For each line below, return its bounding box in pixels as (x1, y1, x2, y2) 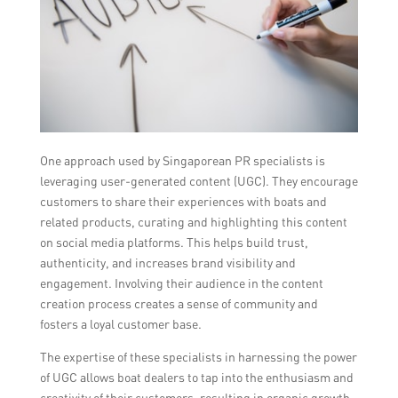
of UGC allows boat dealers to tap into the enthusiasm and (39, 369, 354, 385)
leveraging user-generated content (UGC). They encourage (39, 172, 358, 188)
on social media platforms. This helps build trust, (39, 234, 308, 250)
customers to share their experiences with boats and (39, 193, 327, 209)
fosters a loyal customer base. (39, 315, 202, 331)
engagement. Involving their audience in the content (39, 275, 323, 291)
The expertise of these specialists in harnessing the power (39, 348, 357, 364)
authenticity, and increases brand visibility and (39, 254, 296, 270)
